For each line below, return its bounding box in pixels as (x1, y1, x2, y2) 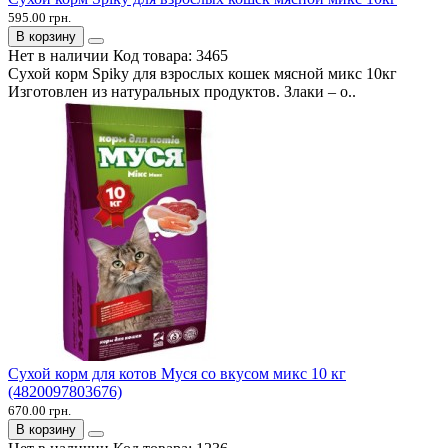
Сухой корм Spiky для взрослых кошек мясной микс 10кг (8, 64, 397, 82)
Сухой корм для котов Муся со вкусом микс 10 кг (8, 364, 346, 382)
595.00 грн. (8, 9, 71, 25)
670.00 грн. (8, 402, 71, 418)
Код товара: (113, 46, 196, 64)
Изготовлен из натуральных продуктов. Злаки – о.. (8, 82, 356, 100)
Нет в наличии (8, 46, 109, 64)
